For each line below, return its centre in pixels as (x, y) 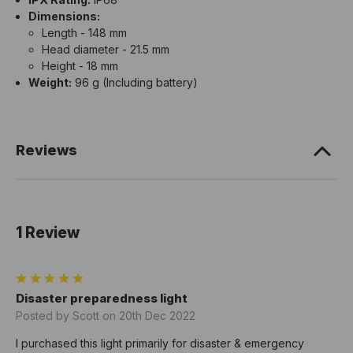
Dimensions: (65, 17)
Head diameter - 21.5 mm (105, 50)
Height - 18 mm (80, 66)
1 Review (48, 233)
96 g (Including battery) (135, 83)
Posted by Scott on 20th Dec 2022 (106, 316)
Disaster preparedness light (102, 299)
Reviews (46, 150)
